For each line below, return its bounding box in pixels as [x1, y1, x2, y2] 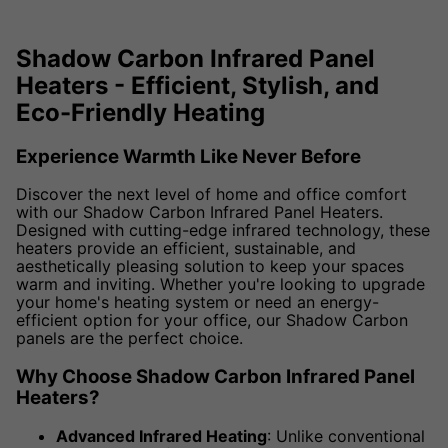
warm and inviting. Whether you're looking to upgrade [16, 274, 425, 295]
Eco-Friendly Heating [16, 97, 265, 127]
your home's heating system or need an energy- [16, 292, 379, 313]
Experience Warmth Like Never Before [16, 144, 361, 168]
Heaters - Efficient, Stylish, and [16, 70, 379, 100]
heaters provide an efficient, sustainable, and [16, 238, 356, 259]
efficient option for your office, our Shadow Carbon [16, 310, 408, 331]
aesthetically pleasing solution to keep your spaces [16, 256, 404, 277]
